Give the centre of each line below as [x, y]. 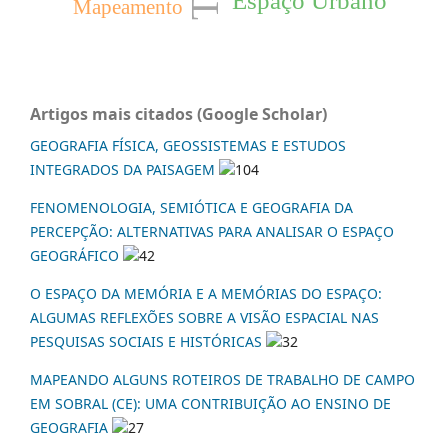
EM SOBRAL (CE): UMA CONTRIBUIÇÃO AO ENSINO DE [210, 404]
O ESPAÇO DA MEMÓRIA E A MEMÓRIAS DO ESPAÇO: [206, 294]
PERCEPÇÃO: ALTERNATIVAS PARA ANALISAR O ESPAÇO [212, 232]
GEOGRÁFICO [74, 256]
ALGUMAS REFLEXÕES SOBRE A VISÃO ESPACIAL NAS [204, 318]
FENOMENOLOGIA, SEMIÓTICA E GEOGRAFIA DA [191, 208]
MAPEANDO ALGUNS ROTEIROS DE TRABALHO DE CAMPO [222, 380]
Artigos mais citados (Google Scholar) [178, 114]
